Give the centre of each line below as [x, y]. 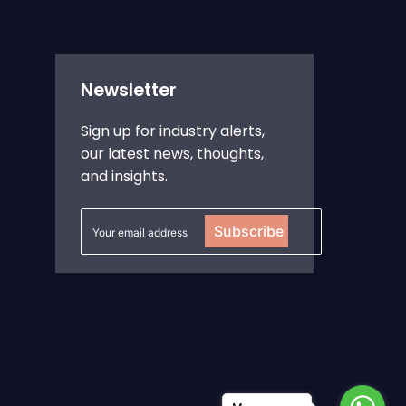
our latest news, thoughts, [172, 154]
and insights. [124, 177]
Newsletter [129, 91]
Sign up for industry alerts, [173, 131]
